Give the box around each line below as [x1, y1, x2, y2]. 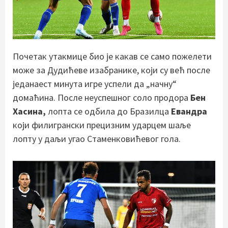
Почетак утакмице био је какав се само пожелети [13, 50, 212, 62]
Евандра [171, 105, 207, 117]
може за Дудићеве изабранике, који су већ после [13, 64, 210, 76]
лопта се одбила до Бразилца [46, 105, 171, 117]
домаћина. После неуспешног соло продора [13, 91, 190, 103]
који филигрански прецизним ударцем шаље [13, 119, 191, 131]
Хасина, [13, 105, 46, 117]
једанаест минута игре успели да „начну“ [13, 77, 177, 90]
